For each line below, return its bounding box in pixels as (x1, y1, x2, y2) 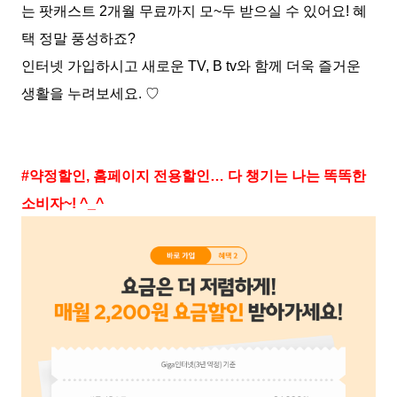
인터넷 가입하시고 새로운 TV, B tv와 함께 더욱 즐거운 (21, 58, 361, 74)
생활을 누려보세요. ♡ (21, 86, 160, 102)
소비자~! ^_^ (21, 196, 104, 212)
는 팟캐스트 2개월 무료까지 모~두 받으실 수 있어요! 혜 (21, 4, 367, 19)
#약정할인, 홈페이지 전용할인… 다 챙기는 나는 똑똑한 (21, 168, 366, 184)
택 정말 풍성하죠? (21, 31, 139, 47)
